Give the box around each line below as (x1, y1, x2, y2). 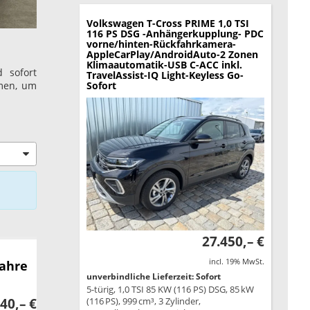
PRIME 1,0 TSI (184, 16, 249, 30)
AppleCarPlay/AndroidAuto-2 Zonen (86, 47, 258, 61)
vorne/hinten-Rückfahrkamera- (86, 37, 236, 51)
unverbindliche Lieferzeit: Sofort (86, 271, 221, 283)
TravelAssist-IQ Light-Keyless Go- (86, 68, 244, 82)
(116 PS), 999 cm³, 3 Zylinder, (86, 295, 201, 308)
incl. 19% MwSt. (208, 256, 264, 267)
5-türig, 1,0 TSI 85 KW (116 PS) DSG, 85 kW (86, 283, 254, 296)
